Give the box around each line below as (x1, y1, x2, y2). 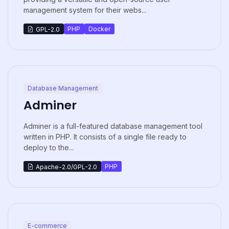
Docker (88, 25, 110, 33)
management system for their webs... (24, 6, 146, 15)
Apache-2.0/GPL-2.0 (35, 163, 97, 171)
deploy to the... (24, 143, 74, 152)
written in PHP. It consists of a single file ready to (24, 132, 187, 142)
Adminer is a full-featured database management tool (24, 122, 202, 131)
